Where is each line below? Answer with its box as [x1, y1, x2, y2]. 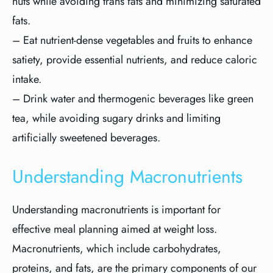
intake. [12, 71, 41, 87]
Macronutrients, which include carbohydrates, [12, 241, 221, 257]
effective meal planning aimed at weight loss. [12, 221, 217, 237]
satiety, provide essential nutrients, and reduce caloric [12, 52, 257, 68]
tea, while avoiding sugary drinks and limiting [12, 110, 221, 126]
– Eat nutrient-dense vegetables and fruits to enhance [12, 32, 252, 48]
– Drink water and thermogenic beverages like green [12, 91, 253, 107]
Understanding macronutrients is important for [12, 202, 221, 218]
